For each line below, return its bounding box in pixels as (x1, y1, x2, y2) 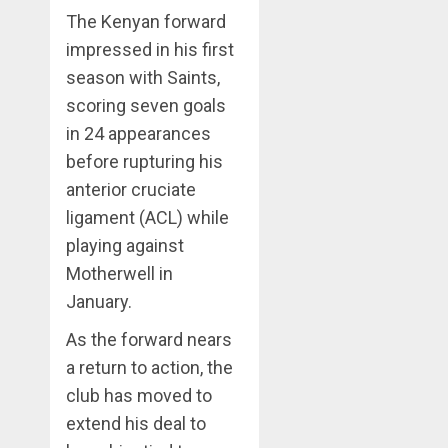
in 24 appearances (66, 122, 211, 144)
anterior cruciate (66, 178, 196, 200)
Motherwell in (66, 262, 173, 284)
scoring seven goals (66, 94, 226, 116)
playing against (66, 234, 184, 256)
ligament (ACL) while (66, 206, 229, 228)
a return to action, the (66, 356, 233, 378)
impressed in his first (66, 38, 234, 60)
